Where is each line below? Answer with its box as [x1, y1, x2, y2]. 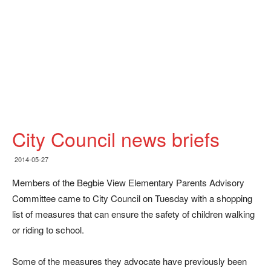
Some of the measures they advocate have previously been [12, 255, 247, 267]
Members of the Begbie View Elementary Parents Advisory [12, 176, 244, 189]
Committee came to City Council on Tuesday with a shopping [12, 192, 252, 204]
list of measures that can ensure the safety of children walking [12, 207, 255, 220]
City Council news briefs [12, 125, 220, 152]
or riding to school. [12, 223, 84, 236]
